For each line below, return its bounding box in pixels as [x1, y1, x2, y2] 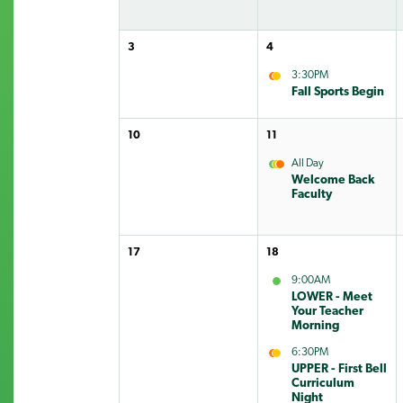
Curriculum [291, 377, 354, 390]
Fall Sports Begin [291, 85, 384, 98]
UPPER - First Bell [291, 363, 387, 375]
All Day [291, 157, 324, 169]
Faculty [291, 188, 332, 201]
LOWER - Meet [291, 291, 372, 303]
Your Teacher [291, 305, 363, 318]
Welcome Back [291, 174, 374, 186]
